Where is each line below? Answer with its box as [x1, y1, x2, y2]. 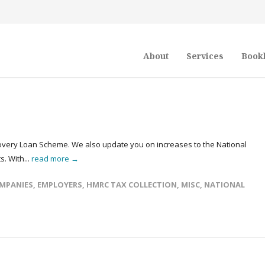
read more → [31, 153, 79, 164]
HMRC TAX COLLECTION [86, 179, 177, 190]
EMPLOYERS [37, 179, 82, 190]
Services [186, 50, 224, 62]
